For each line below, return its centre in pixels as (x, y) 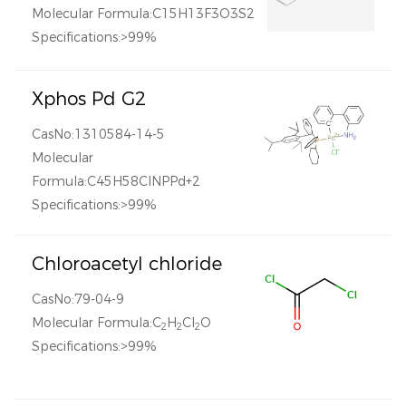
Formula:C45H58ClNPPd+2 (116, 181)
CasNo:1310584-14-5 (98, 134)
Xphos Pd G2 (89, 99)
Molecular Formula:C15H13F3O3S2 (143, 14)
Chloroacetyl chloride (127, 264)
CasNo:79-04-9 (78, 299)
